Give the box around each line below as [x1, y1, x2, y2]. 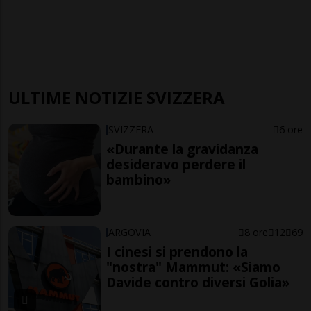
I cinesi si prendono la [106, 242, 249, 261]
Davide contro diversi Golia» [106, 272, 290, 292]
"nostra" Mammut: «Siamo [106, 257, 281, 276]
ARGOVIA [108, 225, 151, 239]
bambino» [106, 170, 171, 190]
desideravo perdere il [106, 155, 246, 174]
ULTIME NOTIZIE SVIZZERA [8, 86, 225, 110]
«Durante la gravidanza [106, 140, 259, 159]
